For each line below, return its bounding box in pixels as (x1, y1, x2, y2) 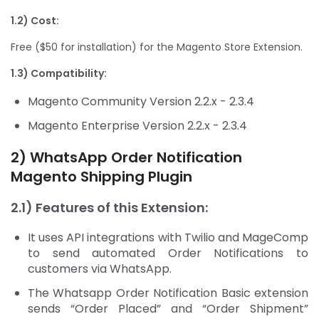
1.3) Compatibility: (11, 66, 109, 80)
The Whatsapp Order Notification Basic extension (28, 284, 308, 301)
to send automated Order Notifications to (28, 244, 308, 261)
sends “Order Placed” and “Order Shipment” (28, 300, 308, 317)
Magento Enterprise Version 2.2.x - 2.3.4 (28, 117, 250, 134)
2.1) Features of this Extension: (11, 198, 211, 216)
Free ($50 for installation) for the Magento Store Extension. (11, 39, 303, 54)
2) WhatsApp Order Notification (11, 147, 242, 167)
